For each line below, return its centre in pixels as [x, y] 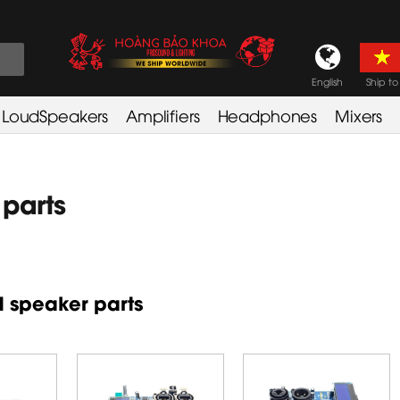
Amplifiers [163, 115]
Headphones [267, 115]
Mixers [359, 115]
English [328, 81]
